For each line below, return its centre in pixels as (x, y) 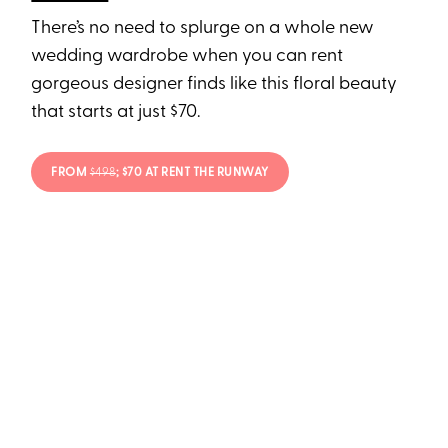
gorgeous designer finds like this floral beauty (214, 84)
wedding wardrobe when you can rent (187, 56)
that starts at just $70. (116, 112)
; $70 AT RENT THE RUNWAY (192, 173)
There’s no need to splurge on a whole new (203, 28)
